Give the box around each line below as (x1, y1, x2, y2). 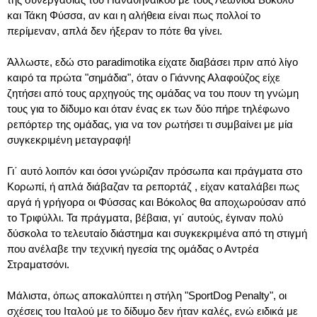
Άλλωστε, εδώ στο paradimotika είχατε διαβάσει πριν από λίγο (7, 55, 298, 68)
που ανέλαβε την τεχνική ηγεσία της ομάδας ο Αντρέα (7, 242, 259, 255)
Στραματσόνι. (7, 258, 69, 270)
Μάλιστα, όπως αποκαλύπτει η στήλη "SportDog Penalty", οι (7, 289, 287, 301)
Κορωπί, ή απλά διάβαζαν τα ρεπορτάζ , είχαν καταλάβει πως (7, 180, 299, 192)
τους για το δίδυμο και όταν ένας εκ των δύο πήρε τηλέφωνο (7, 102, 289, 115)
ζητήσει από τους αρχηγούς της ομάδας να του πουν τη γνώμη (7, 86, 299, 99)
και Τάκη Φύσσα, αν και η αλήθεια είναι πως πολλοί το (7, 8, 260, 21)
